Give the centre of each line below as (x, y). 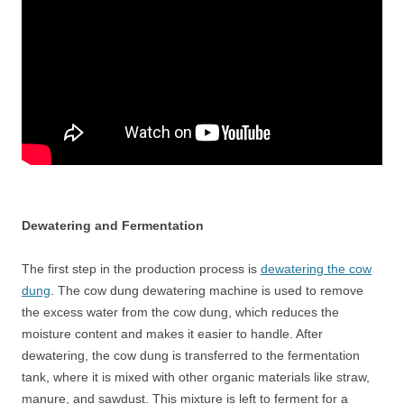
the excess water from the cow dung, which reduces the (180, 312)
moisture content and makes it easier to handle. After (172, 334)
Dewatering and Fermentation (113, 225)
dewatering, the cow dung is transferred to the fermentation (191, 355)
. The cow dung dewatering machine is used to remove (207, 290)
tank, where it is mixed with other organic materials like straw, (196, 377)
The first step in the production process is (141, 269)
